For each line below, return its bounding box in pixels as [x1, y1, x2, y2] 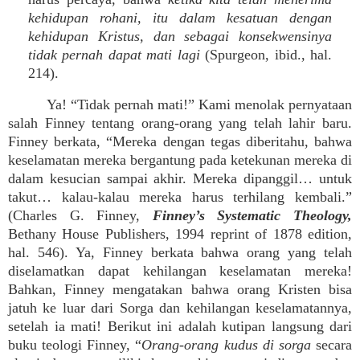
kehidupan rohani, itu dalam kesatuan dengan [28, 10, 332, 26]
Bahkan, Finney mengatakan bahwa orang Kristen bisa [8, 281, 352, 297]
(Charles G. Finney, [8, 207, 153, 223]
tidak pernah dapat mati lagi [28, 47, 200, 63]
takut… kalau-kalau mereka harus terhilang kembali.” [8, 189, 352, 205]
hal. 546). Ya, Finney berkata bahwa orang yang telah [8, 244, 352, 260]
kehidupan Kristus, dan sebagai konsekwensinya [28, 28, 332, 44]
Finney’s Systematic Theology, [152, 207, 353, 223]
